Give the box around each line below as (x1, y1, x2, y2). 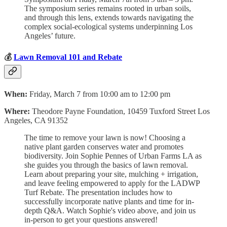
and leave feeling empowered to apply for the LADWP (24, 178, 200, 187)
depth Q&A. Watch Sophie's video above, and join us (24, 206, 196, 215)
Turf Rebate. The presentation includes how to (24, 187, 172, 197)
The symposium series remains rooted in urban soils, (24, 4, 191, 13)
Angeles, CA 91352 (4, 116, 68, 125)
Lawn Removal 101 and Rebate (14, 53, 122, 62)
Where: (4, 106, 32, 116)
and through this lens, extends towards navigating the (24, 13, 194, 22)
